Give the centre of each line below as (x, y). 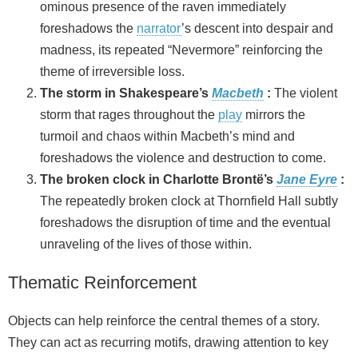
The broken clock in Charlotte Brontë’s (158, 179)
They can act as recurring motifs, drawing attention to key (168, 342)
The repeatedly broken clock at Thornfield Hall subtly (189, 201)
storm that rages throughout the (129, 114)
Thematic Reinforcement (102, 282)
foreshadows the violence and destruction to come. (183, 157)
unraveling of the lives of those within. (146, 244)
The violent (304, 93)
